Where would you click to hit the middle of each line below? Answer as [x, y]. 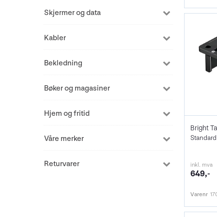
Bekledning [63, 63]
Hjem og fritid [67, 114]
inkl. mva [201, 165]
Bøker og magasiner [77, 88]
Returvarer [62, 164]
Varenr [199, 195]
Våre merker [64, 139]
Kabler [55, 38]
